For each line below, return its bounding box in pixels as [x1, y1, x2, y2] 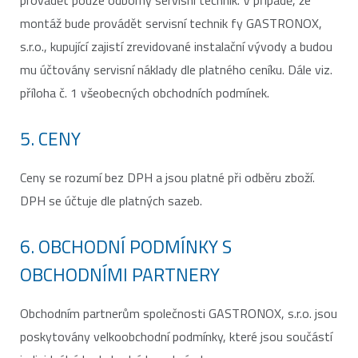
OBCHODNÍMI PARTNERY [20, 261, 220, 288]
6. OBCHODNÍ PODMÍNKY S [20, 233, 232, 261]
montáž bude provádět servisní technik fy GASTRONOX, [20, 14, 322, 33]
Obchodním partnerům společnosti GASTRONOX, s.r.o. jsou [20, 304, 337, 323]
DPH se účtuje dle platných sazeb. [20, 191, 202, 210]
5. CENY [20, 125, 81, 153]
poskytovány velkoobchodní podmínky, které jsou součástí [20, 327, 332, 346]
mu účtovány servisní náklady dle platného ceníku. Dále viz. [20, 60, 332, 79]
